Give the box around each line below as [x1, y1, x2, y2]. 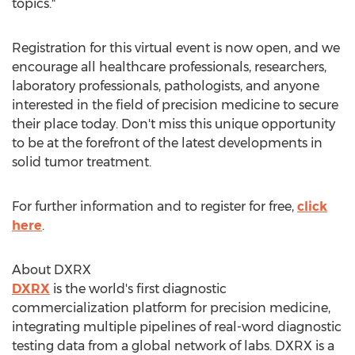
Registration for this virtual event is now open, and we [12, 40, 340, 55]
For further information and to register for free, [12, 199, 297, 214]
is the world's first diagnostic [50, 281, 227, 296]
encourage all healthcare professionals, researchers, [12, 59, 326, 74]
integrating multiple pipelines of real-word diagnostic [12, 319, 342, 334]
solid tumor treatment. [12, 155, 151, 170]
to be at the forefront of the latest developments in [12, 136, 323, 151]
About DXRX [12, 262, 91, 277]
